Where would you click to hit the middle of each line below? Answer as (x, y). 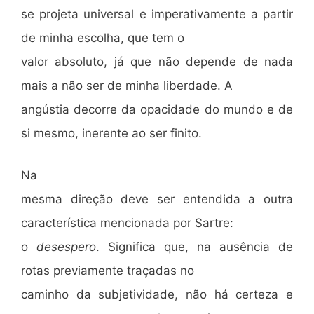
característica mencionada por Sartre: (127, 223)
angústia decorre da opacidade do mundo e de (157, 109)
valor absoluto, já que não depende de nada (157, 62)
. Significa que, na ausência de (194, 246)
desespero (66, 246)
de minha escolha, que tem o (103, 38)
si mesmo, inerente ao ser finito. (111, 133)
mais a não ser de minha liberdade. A (127, 86)
